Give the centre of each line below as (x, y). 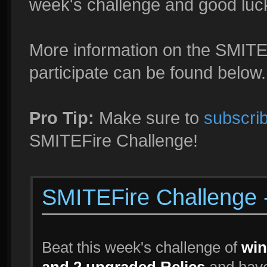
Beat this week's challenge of (142, 247)
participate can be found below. (148, 72)
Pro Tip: (62, 118)
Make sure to (149, 118)
